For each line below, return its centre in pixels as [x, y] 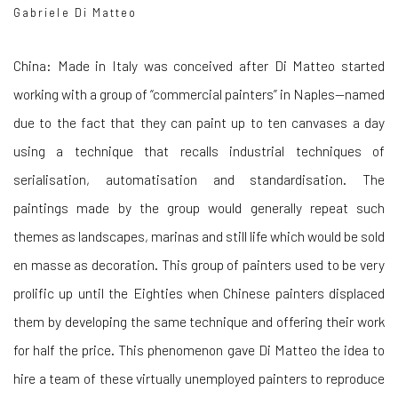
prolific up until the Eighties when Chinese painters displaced [199, 292]
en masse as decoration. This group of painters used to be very [199, 264]
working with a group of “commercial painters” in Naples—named [199, 93]
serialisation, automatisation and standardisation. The [199, 179]
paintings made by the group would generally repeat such [199, 207]
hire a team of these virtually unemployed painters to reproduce [199, 378]
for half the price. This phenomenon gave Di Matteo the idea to [199, 349]
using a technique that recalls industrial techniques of [199, 150]
